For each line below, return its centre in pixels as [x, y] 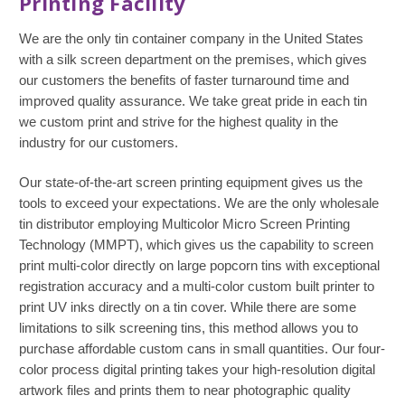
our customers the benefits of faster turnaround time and [184, 80]
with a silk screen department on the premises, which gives [193, 60]
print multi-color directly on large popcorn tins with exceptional [199, 266]
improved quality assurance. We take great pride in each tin [193, 101]
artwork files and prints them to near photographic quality [185, 391]
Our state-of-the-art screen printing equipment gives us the [191, 183]
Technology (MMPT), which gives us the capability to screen [196, 245]
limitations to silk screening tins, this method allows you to [188, 328]
